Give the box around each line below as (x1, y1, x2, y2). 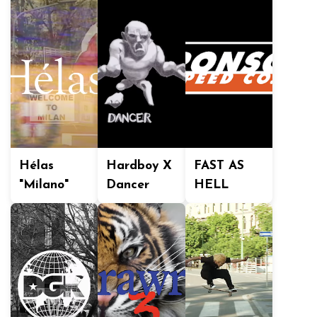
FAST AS (193, 160, 244, 172)
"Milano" (19, 179, 69, 191)
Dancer (106, 179, 150, 191)
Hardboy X (106, 160, 173, 172)
